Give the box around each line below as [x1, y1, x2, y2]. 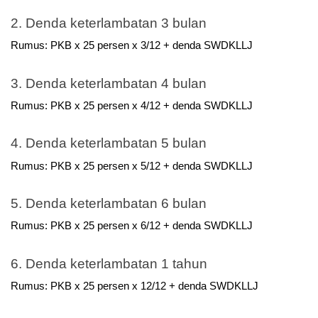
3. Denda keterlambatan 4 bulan [11, 75, 207, 91]
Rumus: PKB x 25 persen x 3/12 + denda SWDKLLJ [11, 40, 253, 52]
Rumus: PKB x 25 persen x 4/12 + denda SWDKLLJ [11, 99, 253, 111]
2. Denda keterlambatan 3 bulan [11, 15, 207, 31]
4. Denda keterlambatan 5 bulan [11, 136, 207, 151]
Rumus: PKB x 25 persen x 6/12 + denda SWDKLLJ [11, 220, 253, 232]
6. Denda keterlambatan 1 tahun [11, 256, 207, 271]
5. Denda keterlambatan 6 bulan [11, 195, 207, 211]
